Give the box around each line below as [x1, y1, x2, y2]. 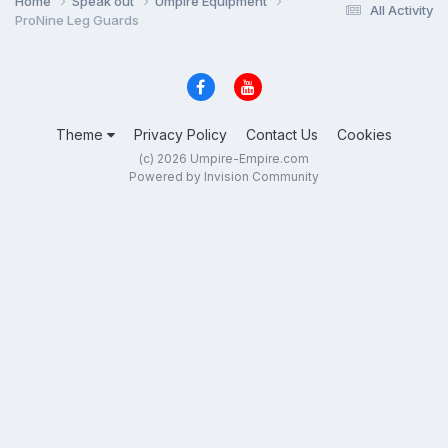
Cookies [337, 126, 392, 144]
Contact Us [246, 126, 318, 144]
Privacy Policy [134, 126, 227, 144]
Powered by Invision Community [129, 169, 319, 185]
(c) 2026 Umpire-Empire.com [139, 151, 309, 167]
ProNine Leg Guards [15, 11, 139, 28]
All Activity [370, 2, 433, 19]
